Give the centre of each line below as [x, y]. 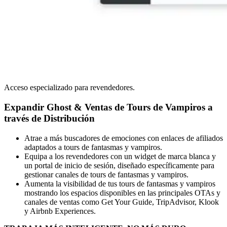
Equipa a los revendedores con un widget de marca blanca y [120, 156]
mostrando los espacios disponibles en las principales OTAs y [122, 193]
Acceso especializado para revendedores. [69, 88]
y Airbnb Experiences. [60, 211]
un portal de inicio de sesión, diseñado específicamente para [119, 165]
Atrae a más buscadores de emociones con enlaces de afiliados [124, 138]
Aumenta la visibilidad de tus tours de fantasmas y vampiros [120, 183]
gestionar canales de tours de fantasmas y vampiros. [106, 174]
